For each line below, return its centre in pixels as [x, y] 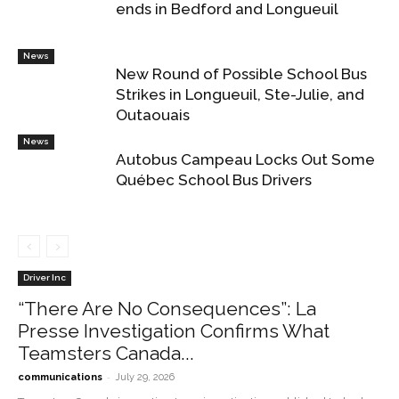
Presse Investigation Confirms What [174, 331]
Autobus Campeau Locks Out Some [245, 159]
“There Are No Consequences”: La [167, 309]
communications [60, 377]
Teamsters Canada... [106, 353]
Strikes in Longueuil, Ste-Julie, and [240, 94]
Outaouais [153, 115]
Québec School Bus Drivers [214, 180]
